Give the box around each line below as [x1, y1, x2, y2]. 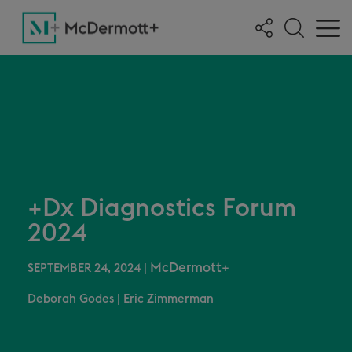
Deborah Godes [27, 292, 114, 305]
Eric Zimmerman [123, 292, 214, 305]
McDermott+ [150, 260, 229, 274]
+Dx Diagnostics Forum [27, 195, 296, 221]
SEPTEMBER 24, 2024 [27, 262, 141, 274]
